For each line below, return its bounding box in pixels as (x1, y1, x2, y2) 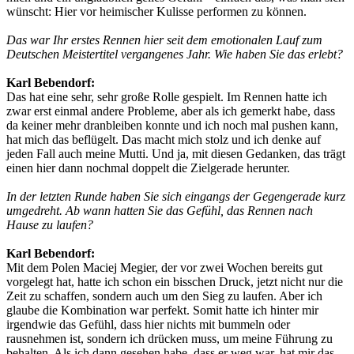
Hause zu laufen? (6, 217, 93, 232)
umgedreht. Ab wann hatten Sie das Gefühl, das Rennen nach (6, 203, 313, 217)
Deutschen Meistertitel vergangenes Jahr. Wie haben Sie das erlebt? (6, 47, 343, 61)
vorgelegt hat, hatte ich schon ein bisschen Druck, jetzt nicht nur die (6, 274, 343, 288)
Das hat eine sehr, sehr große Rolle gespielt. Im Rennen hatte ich (6, 89, 327, 104)
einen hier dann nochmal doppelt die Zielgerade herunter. (6, 160, 290, 175)
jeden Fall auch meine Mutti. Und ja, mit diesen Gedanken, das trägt (6, 146, 345, 160)
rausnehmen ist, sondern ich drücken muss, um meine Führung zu (6, 331, 333, 345)
